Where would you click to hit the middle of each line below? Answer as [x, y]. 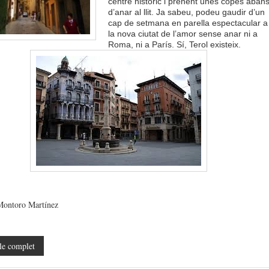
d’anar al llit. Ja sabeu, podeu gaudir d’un [186, 12]
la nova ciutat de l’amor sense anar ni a [183, 34]
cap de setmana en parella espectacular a [188, 23]
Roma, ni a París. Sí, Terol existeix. [174, 44]
